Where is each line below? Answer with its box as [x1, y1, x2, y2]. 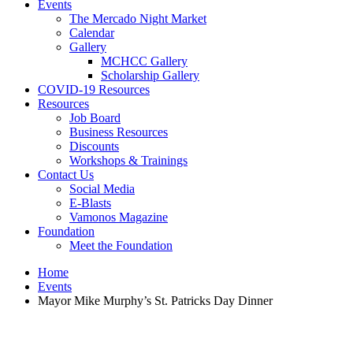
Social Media [69, 182, 135, 195]
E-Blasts [69, 196, 111, 210]
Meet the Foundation [69, 239, 173, 252]
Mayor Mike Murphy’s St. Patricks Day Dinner [38, 294, 273, 307]
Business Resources [69, 125, 168, 139]
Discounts [69, 139, 119, 153]
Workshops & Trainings [69, 154, 188, 167]
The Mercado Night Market [69, 12, 206, 25]
